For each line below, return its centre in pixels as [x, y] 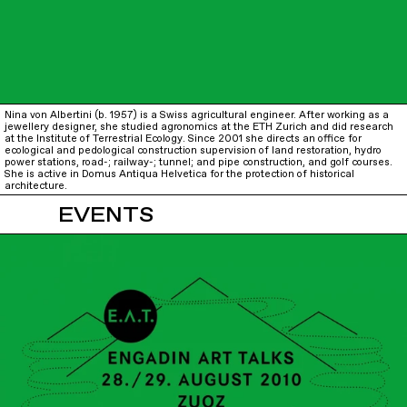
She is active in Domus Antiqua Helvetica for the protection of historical [179, 174]
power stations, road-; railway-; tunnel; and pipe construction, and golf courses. [198, 162]
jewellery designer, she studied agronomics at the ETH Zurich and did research [199, 126]
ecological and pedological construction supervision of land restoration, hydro [193, 150]
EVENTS [106, 217]
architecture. [35, 185]
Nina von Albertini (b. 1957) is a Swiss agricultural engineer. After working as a [196, 114]
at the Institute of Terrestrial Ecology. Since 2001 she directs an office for [183, 138]
